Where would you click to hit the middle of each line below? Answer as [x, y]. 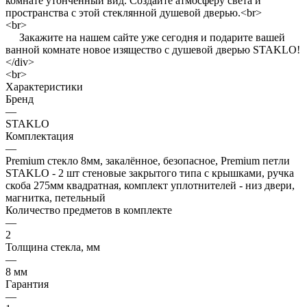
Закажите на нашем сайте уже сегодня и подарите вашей [145, 37]
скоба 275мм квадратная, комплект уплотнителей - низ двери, [150, 185]
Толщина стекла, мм [53, 247]
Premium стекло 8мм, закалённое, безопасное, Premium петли [148, 160]
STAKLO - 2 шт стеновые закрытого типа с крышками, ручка [150, 173]
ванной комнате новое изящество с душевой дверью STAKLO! [153, 49]
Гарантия [27, 284]
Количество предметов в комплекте [89, 210]
